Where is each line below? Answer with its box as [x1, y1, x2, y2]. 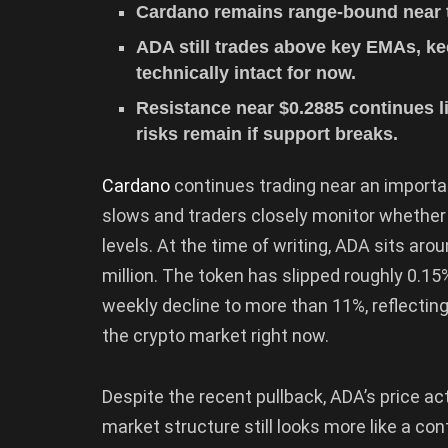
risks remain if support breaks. [136, 123, 399, 144]
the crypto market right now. [102, 324, 329, 346]
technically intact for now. [136, 62, 357, 83]
